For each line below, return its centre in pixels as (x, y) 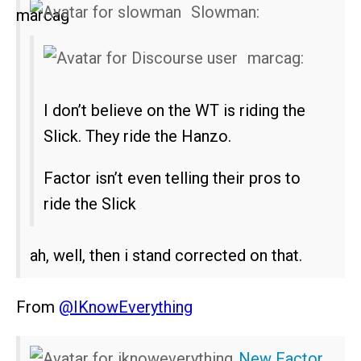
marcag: (274, 58)
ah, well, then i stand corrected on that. (166, 256)
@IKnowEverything (126, 307)
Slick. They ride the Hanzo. (137, 137)
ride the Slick (90, 204)
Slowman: (223, 12)
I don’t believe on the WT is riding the (174, 111)
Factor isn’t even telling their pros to (172, 178)
